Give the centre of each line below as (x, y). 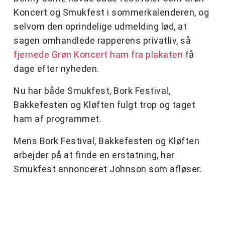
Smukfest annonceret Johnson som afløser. (108, 169)
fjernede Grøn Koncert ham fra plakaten (98, 55)
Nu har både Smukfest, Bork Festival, (92, 91)
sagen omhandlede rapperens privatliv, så (102, 41)
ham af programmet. (59, 119)
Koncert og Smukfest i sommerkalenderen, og (111, 13)
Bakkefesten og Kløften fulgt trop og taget (104, 105)
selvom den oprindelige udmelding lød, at (100, 27)
